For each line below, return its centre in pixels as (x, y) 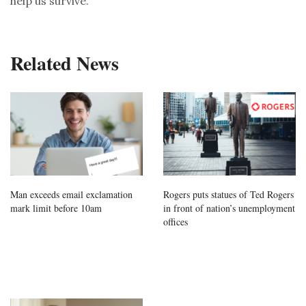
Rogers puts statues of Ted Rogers (228, 194)
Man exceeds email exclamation (71, 194)
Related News (65, 64)
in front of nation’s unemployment (229, 208)
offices (176, 221)
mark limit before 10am (56, 208)
